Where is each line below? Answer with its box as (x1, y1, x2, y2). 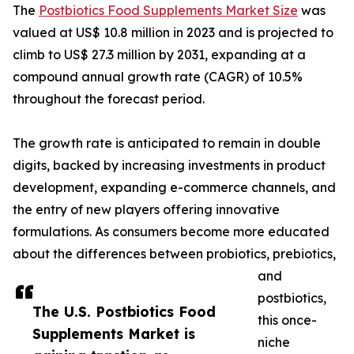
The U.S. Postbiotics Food (32, 303, 216, 321)
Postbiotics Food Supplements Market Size (39, 2, 298, 19)
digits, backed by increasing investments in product (13, 157, 326, 174)
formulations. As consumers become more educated (13, 224, 330, 240)
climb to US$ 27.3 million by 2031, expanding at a (13, 47, 306, 63)
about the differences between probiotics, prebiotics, (13, 246, 336, 262)
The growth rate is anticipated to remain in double (13, 135, 321, 152)
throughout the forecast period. (13, 91, 205, 107)
